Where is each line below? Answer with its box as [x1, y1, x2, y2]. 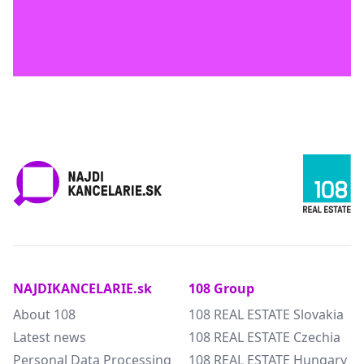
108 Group [188, 279, 254, 297]
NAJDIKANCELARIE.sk [13, 279, 152, 297]
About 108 [13, 305, 76, 323]
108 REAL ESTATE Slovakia [188, 305, 344, 323]
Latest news [13, 328, 86, 346]
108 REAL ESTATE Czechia [188, 328, 340, 346]
